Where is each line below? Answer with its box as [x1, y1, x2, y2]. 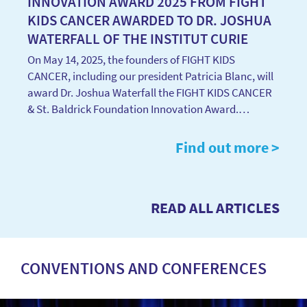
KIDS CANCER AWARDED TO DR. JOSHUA [27, 11, 271, 29]
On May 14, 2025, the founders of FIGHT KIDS [27, 52, 235, 67]
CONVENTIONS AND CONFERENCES [21, 258, 267, 279]
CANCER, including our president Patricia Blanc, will [27, 69, 273, 84]
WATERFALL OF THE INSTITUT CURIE [27, 29, 248, 48]
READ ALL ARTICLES [151, 198, 280, 217]
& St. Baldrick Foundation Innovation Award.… [27, 101, 249, 116]
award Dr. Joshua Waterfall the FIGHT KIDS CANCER [27, 85, 272, 100]
